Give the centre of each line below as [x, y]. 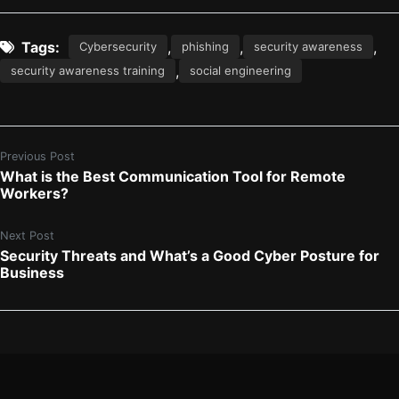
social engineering [240, 71]
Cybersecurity [118, 47]
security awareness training [88, 71]
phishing [205, 47]
